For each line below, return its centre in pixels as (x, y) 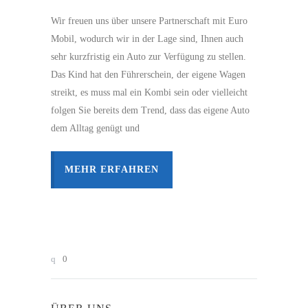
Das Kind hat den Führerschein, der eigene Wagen (148, 74)
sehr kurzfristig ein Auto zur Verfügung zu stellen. (148, 56)
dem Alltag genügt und (95, 128)
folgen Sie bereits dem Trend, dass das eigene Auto (150, 110)
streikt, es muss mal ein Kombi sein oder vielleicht (149, 92)
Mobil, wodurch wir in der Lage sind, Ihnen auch (147, 38)
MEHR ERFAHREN (112, 169)
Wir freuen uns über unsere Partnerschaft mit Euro (149, 21)
